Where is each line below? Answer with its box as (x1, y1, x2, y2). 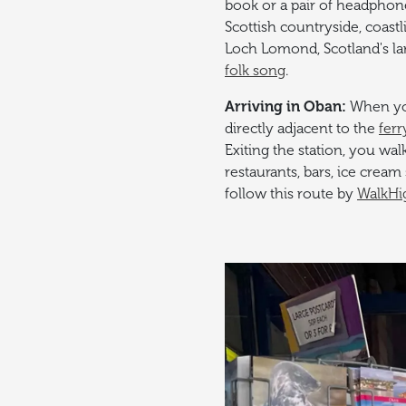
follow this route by (225, 186, 357, 203)
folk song (225, 63, 285, 80)
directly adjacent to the (225, 121, 379, 138)
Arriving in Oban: (225, 99, 350, 116)
